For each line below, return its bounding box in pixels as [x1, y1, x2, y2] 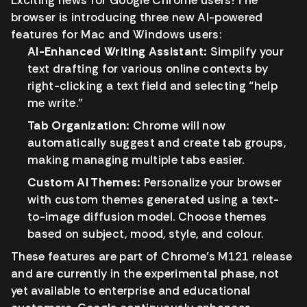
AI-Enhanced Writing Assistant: [27, 44, 208, 60]
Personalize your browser [140, 175, 282, 191]
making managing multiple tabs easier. [27, 152, 245, 168]
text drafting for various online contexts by [27, 61, 268, 77]
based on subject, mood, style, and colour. [27, 226, 264, 242]
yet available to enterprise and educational [11, 283, 251, 299]
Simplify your [207, 44, 284, 60]
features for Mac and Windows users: [11, 27, 222, 42]
